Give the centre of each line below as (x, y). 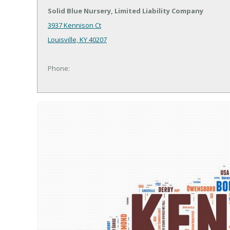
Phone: (59, 69)
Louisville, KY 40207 (77, 40)
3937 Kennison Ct (74, 25)
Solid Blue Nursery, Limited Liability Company (126, 11)
